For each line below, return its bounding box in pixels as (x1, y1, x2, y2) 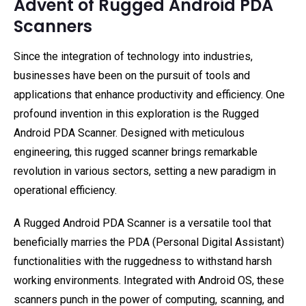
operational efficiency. (14, 184, 117, 197)
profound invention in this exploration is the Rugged (14, 107, 259, 120)
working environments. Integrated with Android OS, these (14, 274, 284, 287)
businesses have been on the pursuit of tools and (14, 69, 250, 82)
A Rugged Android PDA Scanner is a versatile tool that (14, 217, 271, 229)
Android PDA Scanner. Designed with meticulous (14, 126, 245, 139)
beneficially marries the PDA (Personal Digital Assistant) (14, 236, 284, 249)
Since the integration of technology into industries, (14, 50, 253, 63)
